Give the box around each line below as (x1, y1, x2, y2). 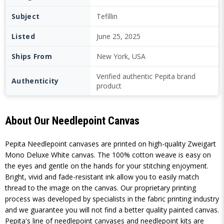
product (96, 81, 121, 90)
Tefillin (96, 11, 117, 21)
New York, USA (96, 51, 145, 61)
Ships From (11, 51, 52, 61)
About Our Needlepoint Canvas (5, 114, 139, 127)
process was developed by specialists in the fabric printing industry (5, 194, 219, 203)
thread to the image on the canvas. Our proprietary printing (5, 183, 196, 192)
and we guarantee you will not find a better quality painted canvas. (5, 205, 219, 214)
